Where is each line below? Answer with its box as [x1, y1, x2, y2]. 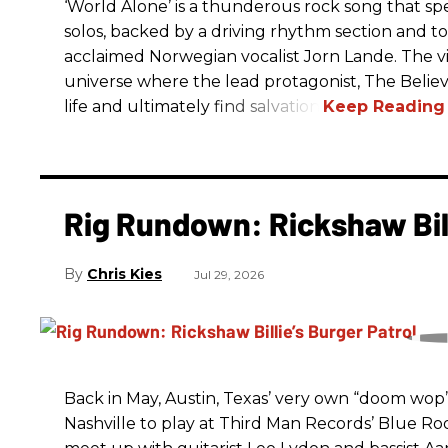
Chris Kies [87, 265, 162, 284]
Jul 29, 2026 [194, 267, 264, 283]
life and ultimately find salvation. [64, 96, 323, 116]
